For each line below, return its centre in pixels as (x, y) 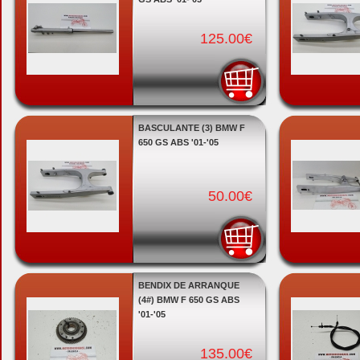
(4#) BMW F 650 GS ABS (188, 300)
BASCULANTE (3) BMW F (191, 128)
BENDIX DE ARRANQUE (188, 285)
